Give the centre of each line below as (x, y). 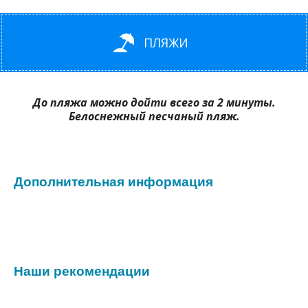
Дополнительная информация (113, 181)
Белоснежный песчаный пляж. (154, 117)
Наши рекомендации (82, 271)
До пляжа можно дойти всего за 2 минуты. (154, 103)
